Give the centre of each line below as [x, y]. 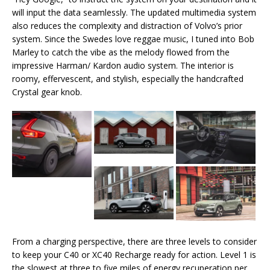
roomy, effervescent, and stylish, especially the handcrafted [128, 78]
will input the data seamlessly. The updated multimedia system [134, 12]
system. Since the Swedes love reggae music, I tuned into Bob [133, 39]
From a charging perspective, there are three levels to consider [134, 241]
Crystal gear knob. [47, 92]
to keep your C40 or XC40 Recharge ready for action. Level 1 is [134, 254]
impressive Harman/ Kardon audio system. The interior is [123, 65]
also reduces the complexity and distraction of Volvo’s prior [127, 25]
